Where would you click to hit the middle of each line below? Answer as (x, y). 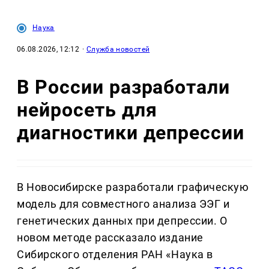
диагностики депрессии (131, 132)
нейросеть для (87, 110)
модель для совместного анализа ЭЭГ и (123, 204)
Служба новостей (118, 50)
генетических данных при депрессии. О (122, 221)
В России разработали (124, 87)
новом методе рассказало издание (110, 238)
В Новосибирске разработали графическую (133, 187)
